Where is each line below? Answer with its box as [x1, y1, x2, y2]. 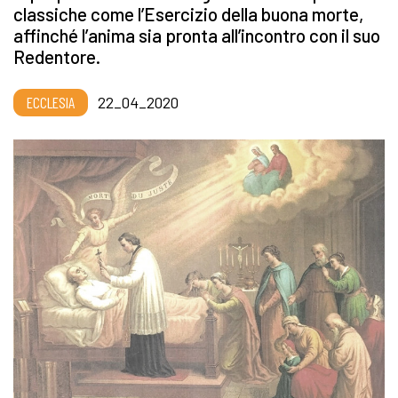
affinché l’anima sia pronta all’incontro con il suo [13, 24, 380, 47]
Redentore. [13, 45, 100, 68]
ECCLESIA [27, 92, 75, 113]
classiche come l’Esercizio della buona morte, [13, 3, 363, 26]
